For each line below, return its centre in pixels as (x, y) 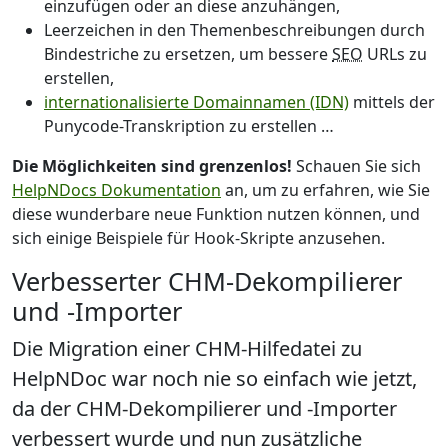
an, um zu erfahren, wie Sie (325, 189)
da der (44, 408)
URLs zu (395, 53)
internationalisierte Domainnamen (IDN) (196, 101)
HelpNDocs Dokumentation (116, 189)
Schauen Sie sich (356, 165)
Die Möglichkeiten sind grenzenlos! (152, 165)
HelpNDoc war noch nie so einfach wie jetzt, (214, 378)
